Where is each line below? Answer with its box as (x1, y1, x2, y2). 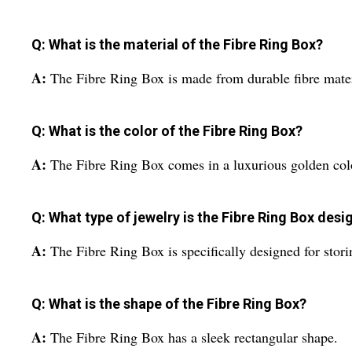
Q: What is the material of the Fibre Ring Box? (31, 36, 323, 53)
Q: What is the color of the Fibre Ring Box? (31, 123, 302, 140)
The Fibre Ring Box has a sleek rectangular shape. (50, 328, 338, 347)
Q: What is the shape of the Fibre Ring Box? (31, 295, 306, 313)
